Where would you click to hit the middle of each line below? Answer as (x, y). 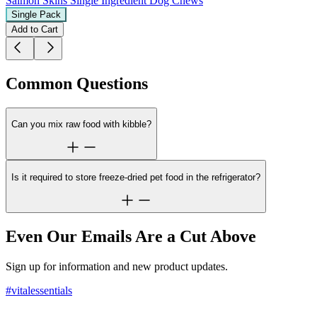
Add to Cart (35, 29)
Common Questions (77, 83)
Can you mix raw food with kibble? (81, 124)
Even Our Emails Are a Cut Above (131, 236)
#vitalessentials (39, 290)
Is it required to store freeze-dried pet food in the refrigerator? (136, 177)
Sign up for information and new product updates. (117, 266)
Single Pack (36, 14)
